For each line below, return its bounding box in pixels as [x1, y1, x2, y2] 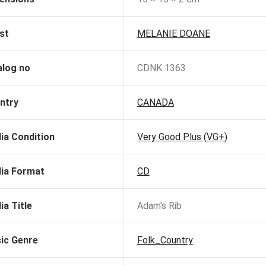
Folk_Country [137, 235, 193, 246]
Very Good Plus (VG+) [137, 131, 227, 143]
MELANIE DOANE [137, 28, 210, 40]
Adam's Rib [137, 200, 182, 212]
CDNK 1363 [137, 62, 186, 74]
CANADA [137, 97, 174, 109]
